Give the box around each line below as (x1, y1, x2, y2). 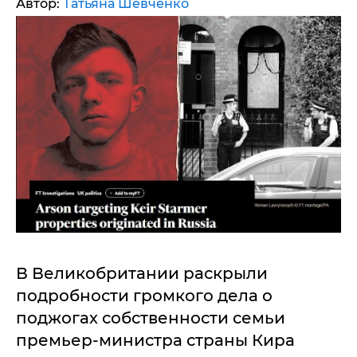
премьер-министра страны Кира (16, 330, 295, 350)
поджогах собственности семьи (16, 308, 285, 328)
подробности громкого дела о (16, 285, 273, 305)
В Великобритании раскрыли (16, 263, 268, 283)
